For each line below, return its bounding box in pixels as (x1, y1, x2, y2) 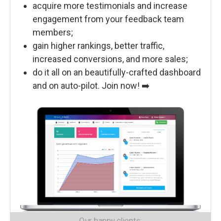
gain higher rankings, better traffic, (33, 40, 164, 51)
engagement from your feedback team (33, 14, 184, 24)
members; (33, 27, 73, 37)
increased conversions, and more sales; (33, 54, 188, 64)
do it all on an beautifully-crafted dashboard (33, 67, 201, 77)
